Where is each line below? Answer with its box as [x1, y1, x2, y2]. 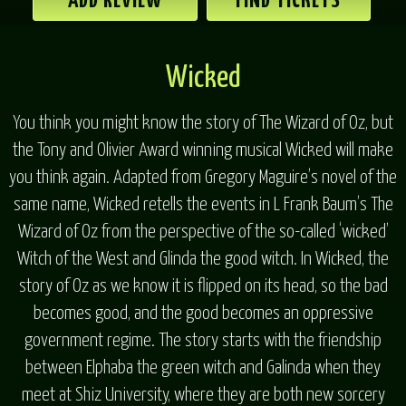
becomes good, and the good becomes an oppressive [33, 304, 373, 323]
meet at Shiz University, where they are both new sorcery [21, 385, 385, 404]
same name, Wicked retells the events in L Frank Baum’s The [13, 195, 393, 214]
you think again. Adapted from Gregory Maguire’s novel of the [9, 168, 397, 187]
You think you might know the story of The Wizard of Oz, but [13, 113, 393, 132]
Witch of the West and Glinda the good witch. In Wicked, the [17, 249, 389, 268]
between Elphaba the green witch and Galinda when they [25, 358, 381, 377]
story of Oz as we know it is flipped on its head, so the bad [18, 276, 388, 295]
